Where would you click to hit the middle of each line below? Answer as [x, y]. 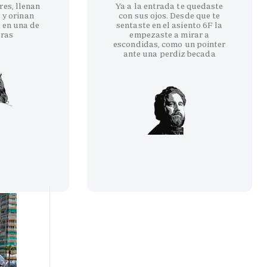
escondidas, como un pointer [170, 44]
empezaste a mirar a [170, 34]
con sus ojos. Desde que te [170, 15]
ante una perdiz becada [169, 53]
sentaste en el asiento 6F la [170, 25]
